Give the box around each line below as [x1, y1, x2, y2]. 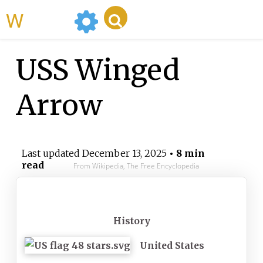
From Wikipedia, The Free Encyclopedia [73, 161, 199, 171]
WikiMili [23, 6, 69, 33]
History [113, 215, 150, 227]
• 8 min [166, 147, 205, 160]
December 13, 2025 [82, 147, 167, 160]
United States [139, 240, 204, 252]
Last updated [21, 147, 82, 160]
